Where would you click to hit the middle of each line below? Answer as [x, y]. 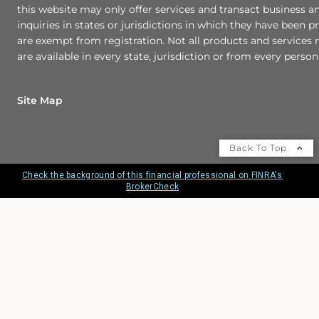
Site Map [40, 101]
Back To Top [260, 148]
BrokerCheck [152, 187]
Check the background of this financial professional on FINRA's [152, 176]
